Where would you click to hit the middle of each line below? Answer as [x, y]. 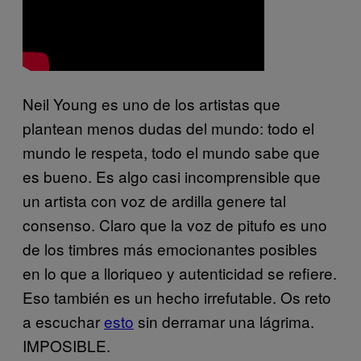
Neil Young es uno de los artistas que [151, 103]
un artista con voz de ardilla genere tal [154, 200]
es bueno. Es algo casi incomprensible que [172, 176]
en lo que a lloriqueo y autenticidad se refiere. [180, 272]
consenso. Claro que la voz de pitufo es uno [175, 224]
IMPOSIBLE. [66, 345]
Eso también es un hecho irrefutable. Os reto [177, 297]
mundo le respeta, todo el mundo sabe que [171, 151]
